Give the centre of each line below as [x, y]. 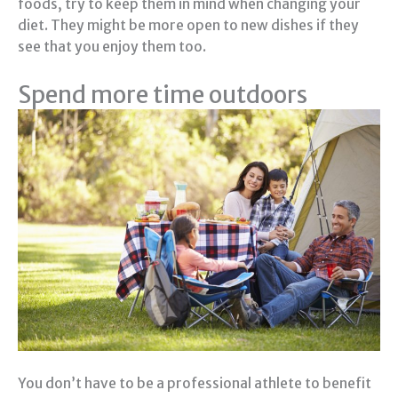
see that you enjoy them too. [112, 47]
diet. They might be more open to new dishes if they [188, 26]
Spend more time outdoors [163, 94]
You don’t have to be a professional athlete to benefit [195, 383]
